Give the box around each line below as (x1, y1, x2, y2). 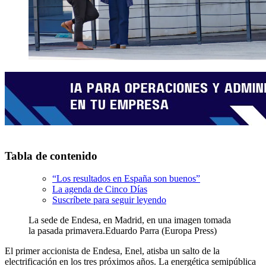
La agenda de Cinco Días (52, 184, 147, 195)
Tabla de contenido (5, 149, 97, 162)
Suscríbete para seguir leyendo (52, 195, 166, 205)
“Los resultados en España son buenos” (52, 173, 200, 184)
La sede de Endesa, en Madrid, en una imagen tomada (28, 215, 231, 226)
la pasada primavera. (28, 226, 105, 236)
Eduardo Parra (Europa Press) (105, 226, 217, 236)
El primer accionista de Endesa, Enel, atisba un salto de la (5, 246, 220, 256)
